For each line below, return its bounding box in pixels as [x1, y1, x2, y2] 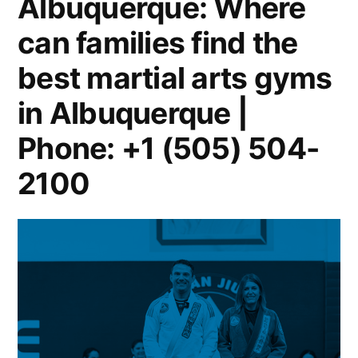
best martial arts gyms [18, 59, 332, 96]
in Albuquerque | [18, 94, 249, 131]
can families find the [18, 24, 298, 61]
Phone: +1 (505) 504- [18, 129, 320, 166]
